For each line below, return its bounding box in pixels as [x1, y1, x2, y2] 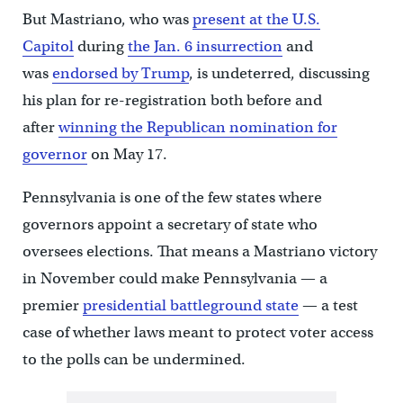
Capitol [22, 37, 74, 57]
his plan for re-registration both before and [22, 91, 322, 111]
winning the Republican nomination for [58, 118, 337, 138]
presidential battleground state [82, 296, 299, 316]
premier [22, 296, 83, 316]
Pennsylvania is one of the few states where [22, 188, 322, 208]
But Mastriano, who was [22, 10, 193, 30]
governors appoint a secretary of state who [22, 215, 318, 235]
